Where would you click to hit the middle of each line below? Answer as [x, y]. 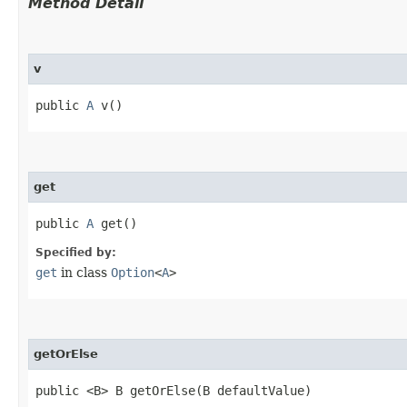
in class [84, 272]
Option [133, 272]
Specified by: [76, 252]
